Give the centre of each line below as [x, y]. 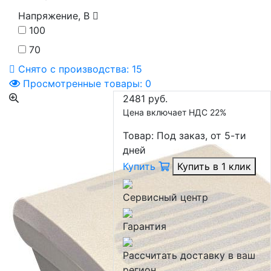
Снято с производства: [73, 69]
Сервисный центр [165, 198]
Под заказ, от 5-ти [201, 136]
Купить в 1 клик [214, 167]
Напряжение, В [55, 16]
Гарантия [144, 227]
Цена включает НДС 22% [174, 113]
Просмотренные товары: [83, 84]
